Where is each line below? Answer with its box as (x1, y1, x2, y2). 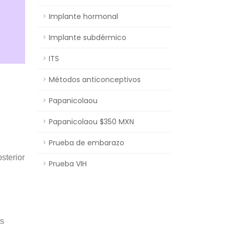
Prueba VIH (49, 159, 87, 169)
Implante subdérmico (49, 32, 126, 43)
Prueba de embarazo (49, 138, 124, 148)
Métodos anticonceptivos (49, 74, 141, 85)
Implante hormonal (49, 11, 118, 22)
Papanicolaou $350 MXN (49, 117, 134, 127)
